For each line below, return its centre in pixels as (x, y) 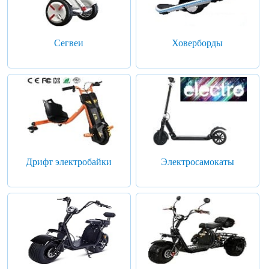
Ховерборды (198, 43)
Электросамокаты (197, 162)
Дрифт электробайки (69, 162)
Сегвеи (69, 43)
